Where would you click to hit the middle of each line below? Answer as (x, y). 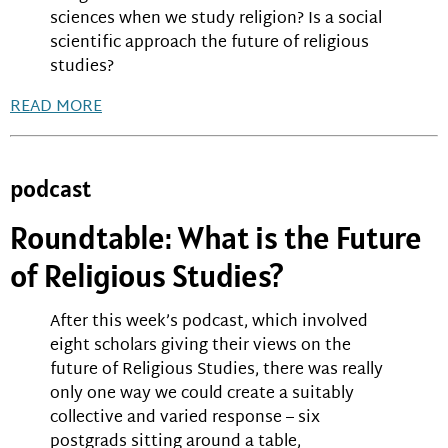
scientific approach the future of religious (209, 44)
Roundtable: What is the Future (216, 237)
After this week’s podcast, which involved (209, 322)
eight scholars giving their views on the (200, 346)
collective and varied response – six (185, 418)
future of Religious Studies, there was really (216, 370)
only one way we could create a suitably (202, 394)
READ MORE (56, 108)
